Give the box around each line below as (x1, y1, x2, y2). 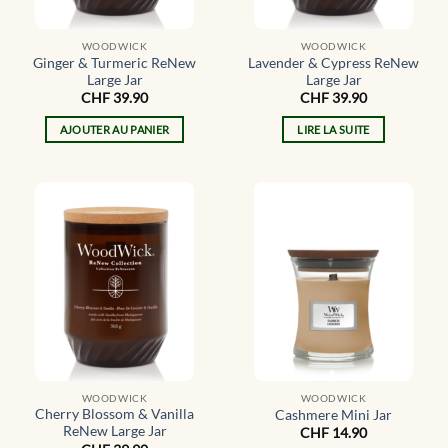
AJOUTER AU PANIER (59, 122, 170, 136)
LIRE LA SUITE (297, 122, 370, 136)
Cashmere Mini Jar (275, 406, 392, 423)
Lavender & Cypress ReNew (248, 54, 419, 71)
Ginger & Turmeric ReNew (33, 54, 196, 71)
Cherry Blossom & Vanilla (35, 406, 194, 423)
